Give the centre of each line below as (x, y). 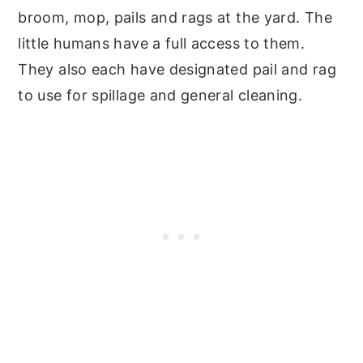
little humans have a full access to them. (162, 43)
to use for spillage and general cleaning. (160, 95)
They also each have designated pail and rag (177, 69)
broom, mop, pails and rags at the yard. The (175, 17)
